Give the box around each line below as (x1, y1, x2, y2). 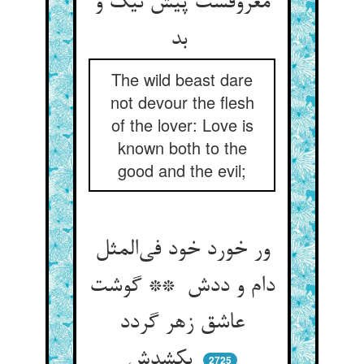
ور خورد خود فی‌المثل (94, 237, 270, 263)
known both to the (117, 136, 247, 159)
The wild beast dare (111, 67, 253, 91)
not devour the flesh (110, 90, 254, 114)
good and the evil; (118, 158, 246, 182)
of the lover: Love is (110, 113, 253, 136)
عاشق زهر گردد (119, 310, 245, 336)
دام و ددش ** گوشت (89, 274, 275, 300)
